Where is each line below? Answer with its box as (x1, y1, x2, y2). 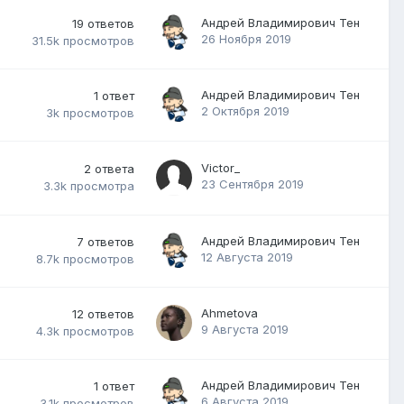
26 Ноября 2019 (201, 31, 291, 46)
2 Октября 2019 (201, 103, 289, 118)
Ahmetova (201, 305, 258, 320)
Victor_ (201, 160, 240, 175)
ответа (95, 161, 134, 176)
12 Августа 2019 (201, 249, 293, 264)
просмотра (70, 179, 134, 194)
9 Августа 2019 (201, 321, 289, 336)
